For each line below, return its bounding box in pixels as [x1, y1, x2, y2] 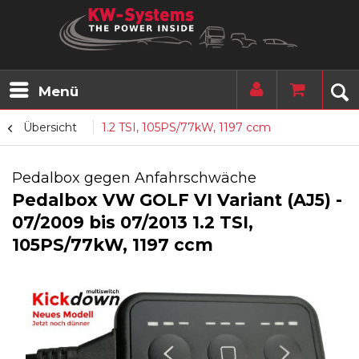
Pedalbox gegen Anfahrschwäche [12, 169, 256, 187]
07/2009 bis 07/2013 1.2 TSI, [12, 212, 253, 232]
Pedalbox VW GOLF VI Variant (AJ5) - [12, 190, 342, 210]
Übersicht [23, 120, 77, 135]
